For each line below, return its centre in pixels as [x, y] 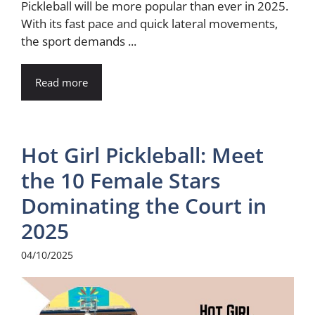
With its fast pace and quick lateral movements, [149, 23]
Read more [62, 82]
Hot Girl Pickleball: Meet [142, 155]
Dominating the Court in [144, 205]
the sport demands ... [79, 41]
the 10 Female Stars [121, 180]
